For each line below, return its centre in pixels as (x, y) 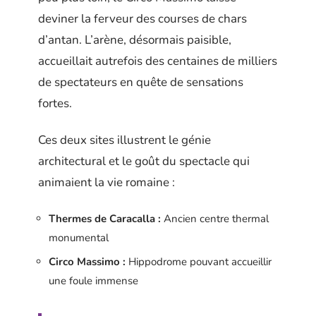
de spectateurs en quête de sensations (141, 82)
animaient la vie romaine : (107, 182)
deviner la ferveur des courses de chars (142, 18)
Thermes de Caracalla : (105, 218)
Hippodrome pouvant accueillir (199, 262)
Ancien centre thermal (215, 218)
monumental (79, 237)
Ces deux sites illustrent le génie (124, 140)
